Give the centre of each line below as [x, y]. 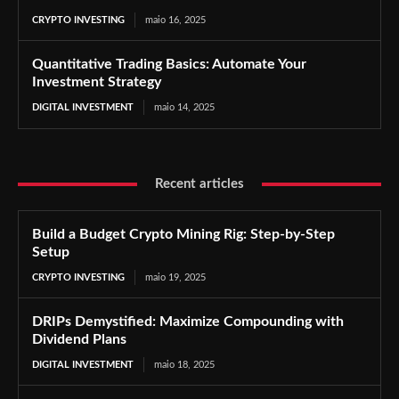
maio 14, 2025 [184, 107]
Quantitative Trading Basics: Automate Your [169, 64]
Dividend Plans [79, 339]
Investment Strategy [97, 82]
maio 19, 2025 [175, 277]
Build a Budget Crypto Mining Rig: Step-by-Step [183, 234]
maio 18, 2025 [184, 365]
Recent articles [199, 184]
